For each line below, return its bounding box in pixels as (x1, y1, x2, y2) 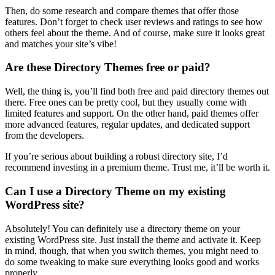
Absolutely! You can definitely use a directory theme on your (5, 223, 240, 234)
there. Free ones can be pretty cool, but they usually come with (5, 97, 247, 108)
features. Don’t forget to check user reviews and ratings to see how (5, 16, 263, 27)
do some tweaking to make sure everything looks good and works (5, 256, 259, 267)
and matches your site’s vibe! (5, 38, 117, 49)
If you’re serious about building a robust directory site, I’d (5, 151, 228, 162)
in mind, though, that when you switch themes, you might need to (5, 245, 258, 256)
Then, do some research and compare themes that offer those (5, 5, 239, 16)
